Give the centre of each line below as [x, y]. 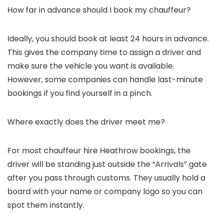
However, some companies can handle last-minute [105, 80]
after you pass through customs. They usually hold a [106, 178]
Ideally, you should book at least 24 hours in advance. [108, 39]
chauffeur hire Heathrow [91, 151]
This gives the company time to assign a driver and [104, 53]
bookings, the [164, 151]
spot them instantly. [46, 205]
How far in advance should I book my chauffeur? [99, 10]
